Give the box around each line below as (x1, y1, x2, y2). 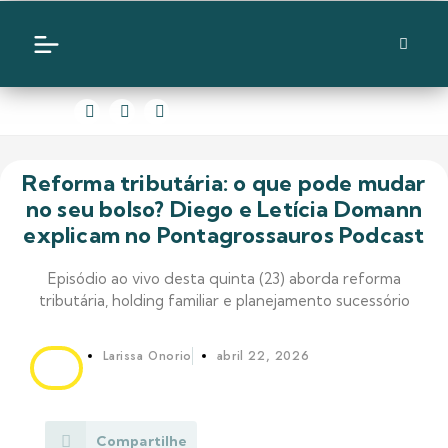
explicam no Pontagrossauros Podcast (23, 220, 425, 249)
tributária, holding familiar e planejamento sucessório (38, 290, 410, 310)
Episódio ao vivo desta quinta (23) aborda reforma (47, 268, 401, 288)
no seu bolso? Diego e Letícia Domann (25, 194, 423, 223)
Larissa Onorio (103, 346, 192, 365)
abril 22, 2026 (216, 346, 310, 365)
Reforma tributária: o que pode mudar (22, 168, 426, 197)
